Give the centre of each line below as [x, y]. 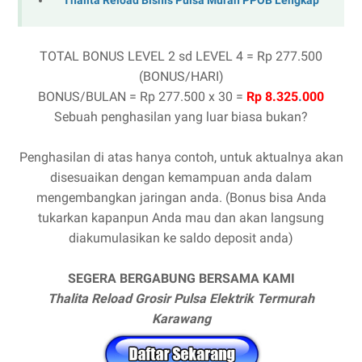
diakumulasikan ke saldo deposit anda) [181, 238]
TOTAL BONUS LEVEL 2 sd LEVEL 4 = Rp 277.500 [181, 57]
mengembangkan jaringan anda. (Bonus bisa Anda [181, 198]
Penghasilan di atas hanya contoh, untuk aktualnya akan [181, 158]
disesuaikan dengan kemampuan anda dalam [181, 178]
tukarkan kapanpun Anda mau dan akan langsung [181, 218]
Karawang [181, 319]
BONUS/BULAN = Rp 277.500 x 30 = [142, 97]
